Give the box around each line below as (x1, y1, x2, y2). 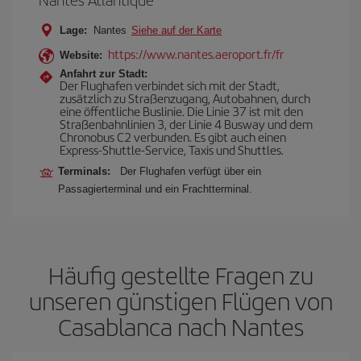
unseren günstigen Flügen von (28, 284, 333, 317)
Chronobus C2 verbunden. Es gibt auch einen (60, 128, 286, 145)
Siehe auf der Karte (131, 24, 222, 36)
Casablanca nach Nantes (57, 309, 304, 343)
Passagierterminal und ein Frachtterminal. (58, 183, 252, 195)
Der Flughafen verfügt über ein (120, 165, 261, 177)
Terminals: (58, 165, 117, 177)
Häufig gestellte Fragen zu (48, 258, 313, 292)
